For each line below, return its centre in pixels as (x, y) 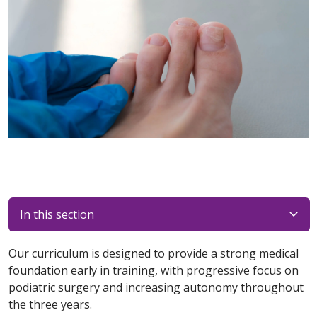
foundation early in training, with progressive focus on (154, 270)
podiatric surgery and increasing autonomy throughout (156, 287)
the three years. (52, 304)
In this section (57, 214)
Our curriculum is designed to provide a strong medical (154, 253)
